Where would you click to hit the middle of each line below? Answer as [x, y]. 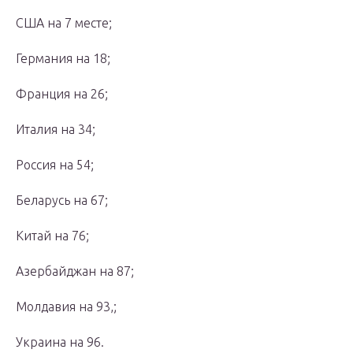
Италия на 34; [56, 130]
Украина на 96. [60, 342]
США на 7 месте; [64, 23]
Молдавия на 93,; [66, 307]
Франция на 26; [62, 94]
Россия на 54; [55, 165]
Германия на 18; [63, 59]
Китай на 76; [52, 236]
